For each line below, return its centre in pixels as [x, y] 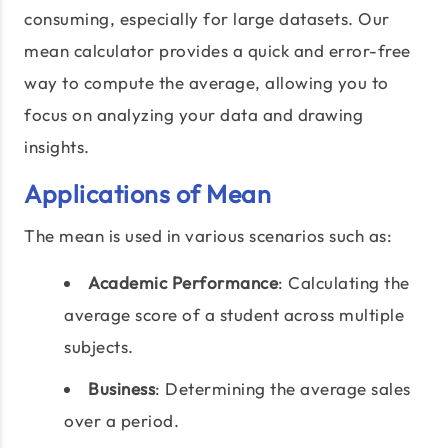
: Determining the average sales [283, 389]
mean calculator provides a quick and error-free [217, 51]
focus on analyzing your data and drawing [193, 115]
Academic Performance [183, 283]
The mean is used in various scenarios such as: [208, 236]
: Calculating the [344, 283]
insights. [57, 147]
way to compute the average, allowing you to [206, 83]
